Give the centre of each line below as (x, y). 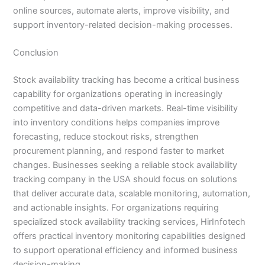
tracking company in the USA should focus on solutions (125, 179)
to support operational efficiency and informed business (126, 250)
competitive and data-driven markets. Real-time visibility (126, 108)
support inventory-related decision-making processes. (123, 25)
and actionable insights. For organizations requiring (116, 207)
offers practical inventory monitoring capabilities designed (130, 236)
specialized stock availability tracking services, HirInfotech (130, 222)
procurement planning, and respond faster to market (119, 151)
